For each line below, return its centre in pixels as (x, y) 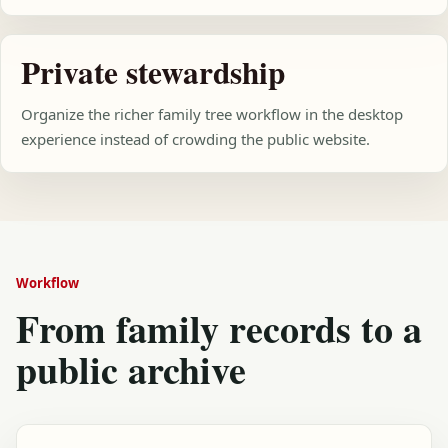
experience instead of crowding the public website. (195, 139)
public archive (131, 369)
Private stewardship (153, 72)
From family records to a (219, 328)
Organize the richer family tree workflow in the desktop (212, 114)
